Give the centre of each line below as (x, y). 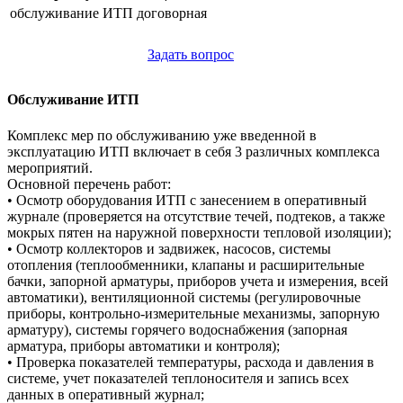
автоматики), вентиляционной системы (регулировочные (184, 297)
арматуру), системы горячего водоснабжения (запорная (177, 329)
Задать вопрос (191, 54)
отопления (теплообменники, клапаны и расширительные (186, 264)
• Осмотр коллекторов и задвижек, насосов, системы (169, 248)
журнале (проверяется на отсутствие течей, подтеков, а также (196, 216)
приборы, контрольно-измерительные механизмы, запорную (193, 313)
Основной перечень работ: (89, 184)
